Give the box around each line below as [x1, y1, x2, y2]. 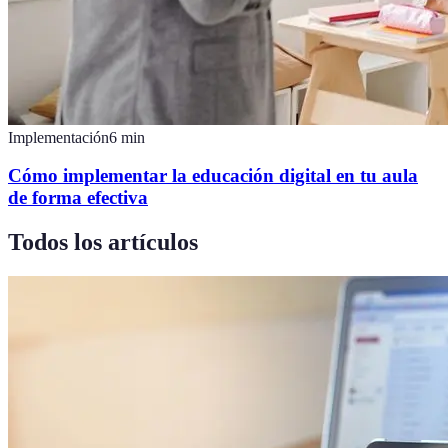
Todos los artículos [8, 229, 198, 256]
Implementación [8, 128, 109, 146]
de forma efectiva [8, 187, 148, 209]
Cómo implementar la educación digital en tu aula [8, 165, 418, 187]
